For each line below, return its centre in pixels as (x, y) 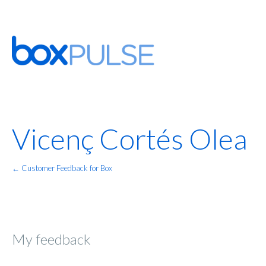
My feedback (51, 239)
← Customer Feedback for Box (62, 168)
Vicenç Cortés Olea (130, 139)
